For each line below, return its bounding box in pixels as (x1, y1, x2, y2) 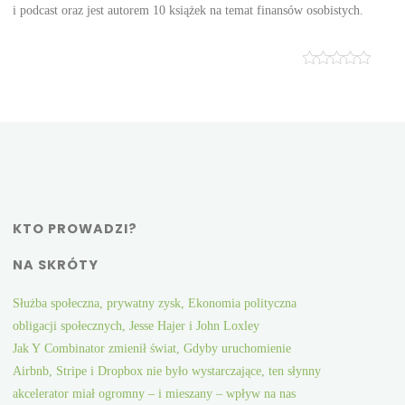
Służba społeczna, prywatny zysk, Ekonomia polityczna (13, 296, 297, 311)
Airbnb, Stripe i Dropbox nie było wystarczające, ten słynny (13, 363, 322, 379)
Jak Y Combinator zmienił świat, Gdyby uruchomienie (13, 341, 292, 356)
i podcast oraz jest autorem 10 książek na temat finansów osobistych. (13, 2, 364, 17)
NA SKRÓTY (13, 256, 99, 275)
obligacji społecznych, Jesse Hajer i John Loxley (13, 318, 260, 334)
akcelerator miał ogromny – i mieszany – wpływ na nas (13, 386, 297, 401)
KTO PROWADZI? (13, 220, 138, 239)
